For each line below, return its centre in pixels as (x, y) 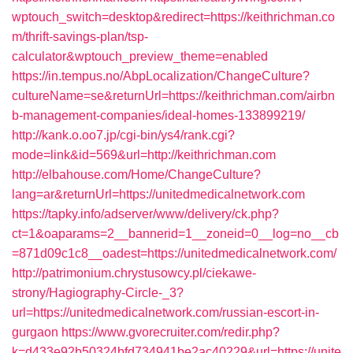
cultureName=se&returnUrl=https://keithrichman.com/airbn (173, 96)
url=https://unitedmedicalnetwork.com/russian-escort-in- (165, 312)
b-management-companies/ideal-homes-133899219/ (158, 115)
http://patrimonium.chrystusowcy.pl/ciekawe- (134, 273)
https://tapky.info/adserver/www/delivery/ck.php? (145, 214)
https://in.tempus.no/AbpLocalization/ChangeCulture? (161, 76)
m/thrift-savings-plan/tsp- (80, 37)
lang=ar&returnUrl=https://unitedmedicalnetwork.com (158, 194)
